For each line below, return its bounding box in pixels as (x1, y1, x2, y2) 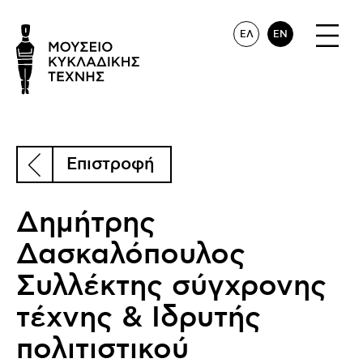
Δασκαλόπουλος (16, 237, 246, 273)
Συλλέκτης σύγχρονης (16, 268, 327, 305)
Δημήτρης (16, 205, 156, 241)
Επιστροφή (66, 154, 154, 175)
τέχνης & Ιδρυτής (16, 300, 261, 336)
